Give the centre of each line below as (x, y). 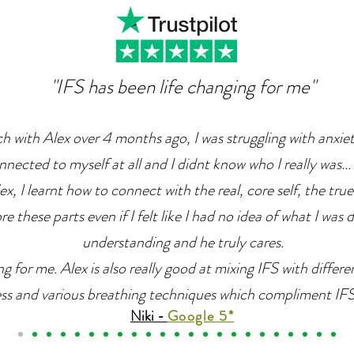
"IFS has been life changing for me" (183, 87)
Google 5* (201, 316)
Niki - (149, 316)
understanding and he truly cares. (183, 243)
